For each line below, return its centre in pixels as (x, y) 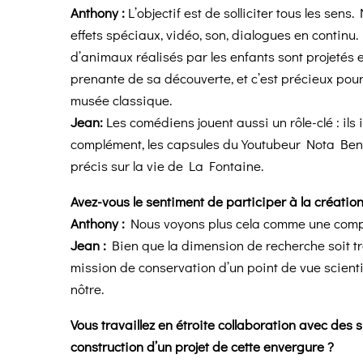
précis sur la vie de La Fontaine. (167, 166)
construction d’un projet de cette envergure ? (202, 347)
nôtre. (87, 289)
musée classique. (121, 100)
